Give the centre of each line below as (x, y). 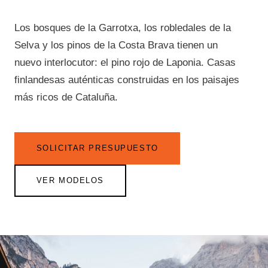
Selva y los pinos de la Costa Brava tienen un (116, 45)
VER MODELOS (70, 180)
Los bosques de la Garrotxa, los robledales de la (123, 28)
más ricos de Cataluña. (66, 97)
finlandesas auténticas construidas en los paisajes (127, 80)
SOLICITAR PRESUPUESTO (97, 148)
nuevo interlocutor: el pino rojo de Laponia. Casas (125, 62)
